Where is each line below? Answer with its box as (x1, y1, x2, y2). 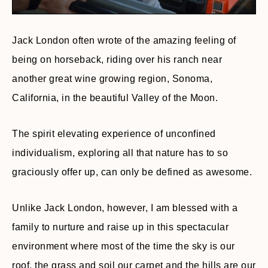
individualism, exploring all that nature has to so (12, 148, 228, 159)
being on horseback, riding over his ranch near (12, 54, 222, 65)
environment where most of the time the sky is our (12, 241, 235, 252)
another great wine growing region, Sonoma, (12, 74, 212, 84)
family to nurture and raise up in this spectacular (12, 222, 229, 233)
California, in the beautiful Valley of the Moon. (12, 93, 218, 103)
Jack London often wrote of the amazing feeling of (12, 35, 236, 46)
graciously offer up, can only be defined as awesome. (12, 167, 252, 178)
